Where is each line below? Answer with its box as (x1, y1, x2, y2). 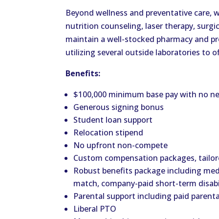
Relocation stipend (73, 127, 144, 138)
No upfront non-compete (73, 140, 168, 151)
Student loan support (73, 114, 153, 126)
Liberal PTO (73, 203, 117, 215)
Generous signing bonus (73, 102, 164, 113)
